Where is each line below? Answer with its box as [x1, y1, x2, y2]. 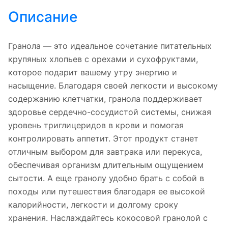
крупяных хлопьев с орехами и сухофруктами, [8, 53, 198, 64]
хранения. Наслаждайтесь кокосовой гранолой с [8, 212, 208, 223]
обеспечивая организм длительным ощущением [8, 159, 204, 170]
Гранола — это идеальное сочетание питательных [8, 40, 212, 51]
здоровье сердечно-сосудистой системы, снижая [8, 106, 211, 117]
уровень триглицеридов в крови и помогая [8, 120, 184, 130]
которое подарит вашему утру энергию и [8, 67, 177, 77]
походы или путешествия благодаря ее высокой [8, 186, 205, 196]
